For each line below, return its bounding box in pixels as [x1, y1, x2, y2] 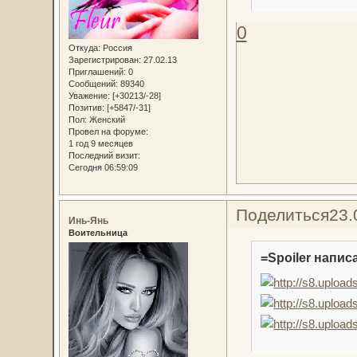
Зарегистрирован [68, 54, 139, 65]
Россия [100, 42, 132, 53]
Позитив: [68, 102, 104, 112]
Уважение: [68, 90, 110, 100]
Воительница [68, 227, 127, 237]
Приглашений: [68, 66, 126, 76]
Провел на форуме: [68, 126, 148, 136]
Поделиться [235, 205, 329, 224]
